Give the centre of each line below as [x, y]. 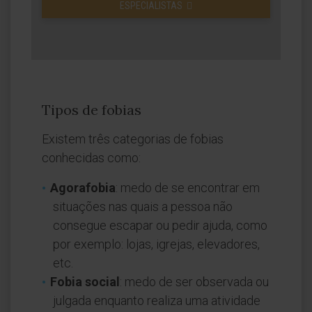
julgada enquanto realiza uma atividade [157, 301]
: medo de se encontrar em [188, 188]
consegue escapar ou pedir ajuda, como [160, 225]
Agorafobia [83, 188]
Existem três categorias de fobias [133, 139]
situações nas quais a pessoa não [143, 206]
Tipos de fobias [92, 110]
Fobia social [85, 282]
